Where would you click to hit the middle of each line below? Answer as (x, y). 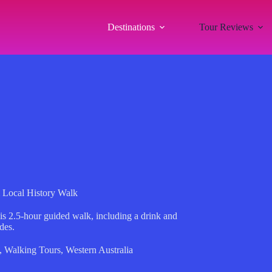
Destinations (131, 27)
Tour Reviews (226, 27)
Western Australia (99, 250)
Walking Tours (32, 250)
